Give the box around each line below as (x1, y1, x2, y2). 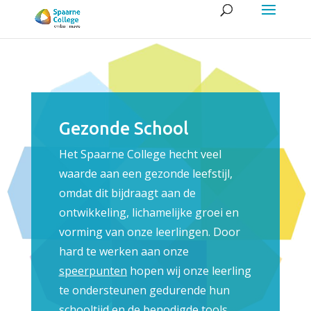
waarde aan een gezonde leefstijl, (58, 166, 233, 181)
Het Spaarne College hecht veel (58, 146, 221, 162)
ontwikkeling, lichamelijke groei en (58, 205, 239, 220)
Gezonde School (58, 119, 189, 138)
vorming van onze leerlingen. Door (58, 224, 240, 239)
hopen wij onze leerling (129, 263, 251, 278)
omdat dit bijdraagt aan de (58, 185, 196, 201)
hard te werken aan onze (58, 244, 189, 259)
